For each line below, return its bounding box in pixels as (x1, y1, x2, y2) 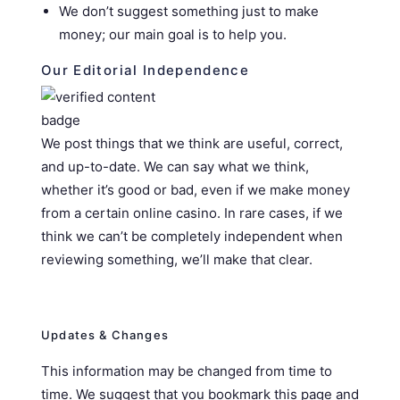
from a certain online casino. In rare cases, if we (41, 204, 343, 221)
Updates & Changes (41, 328, 169, 342)
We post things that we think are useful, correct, (41, 135, 343, 152)
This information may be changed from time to (41, 362, 332, 379)
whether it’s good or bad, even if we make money (41, 181, 350, 198)
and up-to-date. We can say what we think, (41, 158, 309, 175)
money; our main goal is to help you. (59, 26, 287, 43)
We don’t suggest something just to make (59, 3, 319, 20)
